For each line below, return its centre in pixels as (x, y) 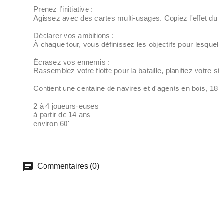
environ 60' (51, 123)
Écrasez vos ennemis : (72, 62)
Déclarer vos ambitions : (74, 35)
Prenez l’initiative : (63, 9)
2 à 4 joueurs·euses (66, 106)
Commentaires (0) (67, 166)
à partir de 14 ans (62, 114)
